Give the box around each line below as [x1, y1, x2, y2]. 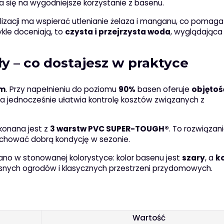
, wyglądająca [170, 26, 222, 37]
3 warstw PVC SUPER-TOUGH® [49, 123, 169, 134]
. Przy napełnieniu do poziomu [5, 84, 118, 95]
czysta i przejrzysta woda [64, 26, 170, 37]
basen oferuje [135, 84, 191, 95]
